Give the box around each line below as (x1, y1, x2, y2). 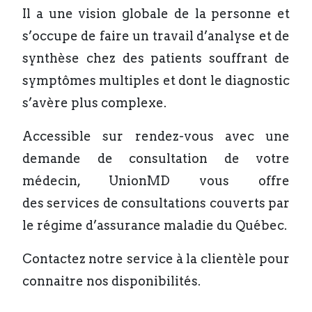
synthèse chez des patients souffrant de (22, 51, 290, 65)
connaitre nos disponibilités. (22, 274, 201, 288)
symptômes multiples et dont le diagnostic (22, 73, 290, 88)
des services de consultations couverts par (22, 196, 290, 210)
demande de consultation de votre (22, 151, 290, 166)
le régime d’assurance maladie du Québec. (22, 218, 287, 233)
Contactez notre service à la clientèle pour (22, 251, 290, 266)
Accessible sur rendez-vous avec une (22, 129, 290, 143)
